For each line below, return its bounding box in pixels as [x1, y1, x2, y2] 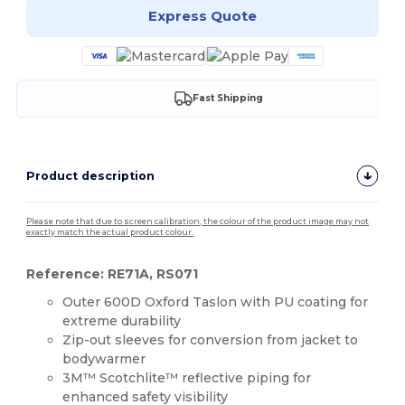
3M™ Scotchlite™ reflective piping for [62, 369, 312, 386]
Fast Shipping [192, 92, 263, 105]
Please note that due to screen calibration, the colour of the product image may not [26, 216, 370, 226]
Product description [26, 168, 155, 183]
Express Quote [147, 7, 257, 25]
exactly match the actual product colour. [26, 227, 194, 237]
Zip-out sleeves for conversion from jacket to [62, 331, 359, 348]
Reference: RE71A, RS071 [26, 265, 199, 282]
